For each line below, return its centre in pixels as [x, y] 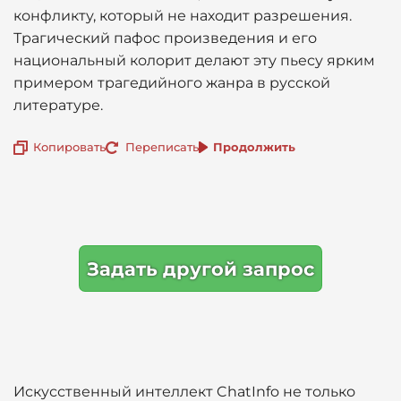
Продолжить [254, 146]
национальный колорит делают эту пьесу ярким [194, 60]
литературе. [58, 105]
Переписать [162, 146]
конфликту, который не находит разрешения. [183, 16]
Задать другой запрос [200, 269]
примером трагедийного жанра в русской [172, 83]
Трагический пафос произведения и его [165, 38]
